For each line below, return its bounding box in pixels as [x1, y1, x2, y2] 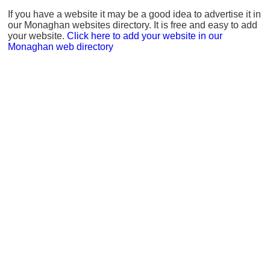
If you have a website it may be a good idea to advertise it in [8, 8, 261, 19]
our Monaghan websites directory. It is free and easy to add [8, 19, 257, 30]
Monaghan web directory [8, 41, 113, 52]
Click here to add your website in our [67, 30, 222, 41]
